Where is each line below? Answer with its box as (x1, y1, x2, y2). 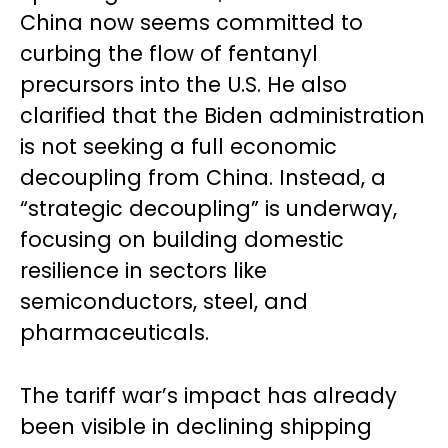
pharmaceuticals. (20, 317, 209, 347)
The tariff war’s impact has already (20, 380, 397, 410)
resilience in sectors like (20, 255, 267, 285)
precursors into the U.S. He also (20, 69, 347, 99)
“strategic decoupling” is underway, (20, 193, 397, 223)
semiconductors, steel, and (20, 286, 308, 316)
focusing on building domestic (20, 224, 344, 254)
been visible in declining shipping (20, 411, 372, 441)
